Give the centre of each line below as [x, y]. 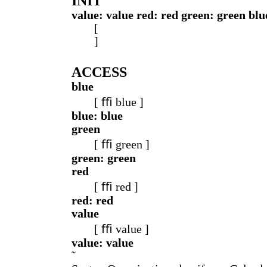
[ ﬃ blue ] [119, 102]
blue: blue [97, 116]
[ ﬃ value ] [122, 229]
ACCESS [99, 72]
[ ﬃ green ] [122, 145]
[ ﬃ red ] [116, 187]
